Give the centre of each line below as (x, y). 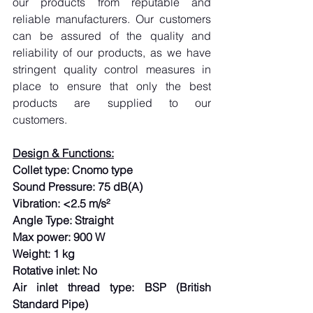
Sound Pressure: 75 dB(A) (78, 187)
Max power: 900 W (59, 237)
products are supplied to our (112, 103)
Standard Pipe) (50, 304)
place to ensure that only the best (112, 86)
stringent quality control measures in (112, 69)
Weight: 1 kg (44, 254)
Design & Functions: (63, 153)
